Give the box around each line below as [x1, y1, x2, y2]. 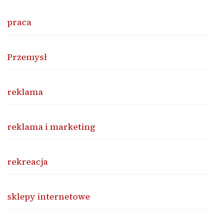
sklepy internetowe [7, 190, 90, 202]
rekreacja [7, 155, 48, 168]
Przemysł [7, 50, 47, 63]
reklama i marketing [7, 120, 95, 133]
